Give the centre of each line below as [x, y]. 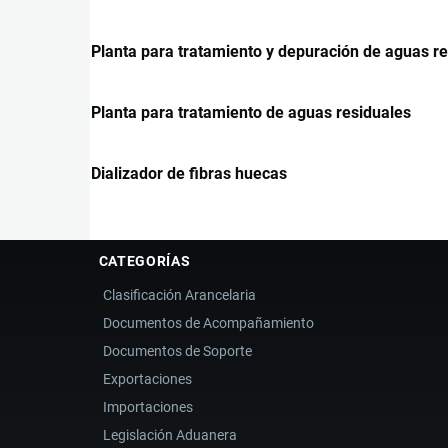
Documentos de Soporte [178, 351]
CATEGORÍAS [144, 260]
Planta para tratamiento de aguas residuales [251, 112]
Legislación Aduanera [170, 435]
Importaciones [148, 407]
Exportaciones [148, 379]
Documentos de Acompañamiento [209, 323]
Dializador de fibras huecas [189, 173]
